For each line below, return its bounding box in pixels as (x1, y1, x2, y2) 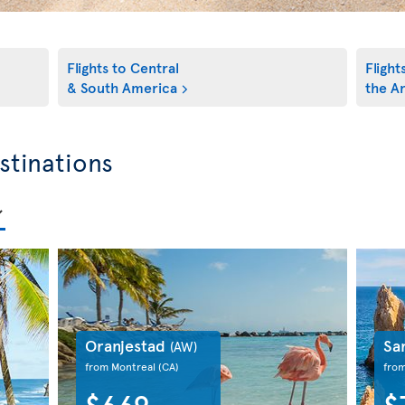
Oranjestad (84, 333, 170, 356)
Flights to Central (67, 57, 179, 77)
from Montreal (84, 358, 158, 373)
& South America (67, 77, 177, 97)
